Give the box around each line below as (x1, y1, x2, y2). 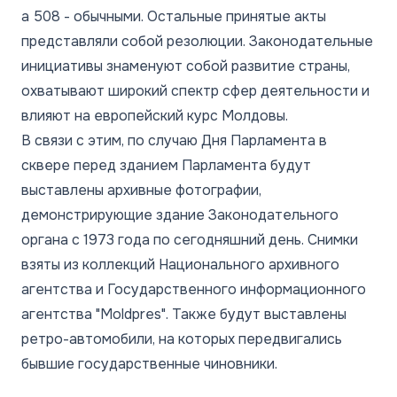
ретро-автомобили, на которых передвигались (21, 329, 342, 348)
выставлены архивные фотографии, (21, 180, 261, 199)
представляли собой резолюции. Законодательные (21, 31, 373, 51)
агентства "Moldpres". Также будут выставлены (21, 304, 346, 323)
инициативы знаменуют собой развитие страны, (21, 56, 350, 75)
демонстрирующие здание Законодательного (21, 205, 339, 224)
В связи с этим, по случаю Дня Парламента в (21, 130, 327, 150)
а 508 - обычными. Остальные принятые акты (21, 6, 326, 26)
